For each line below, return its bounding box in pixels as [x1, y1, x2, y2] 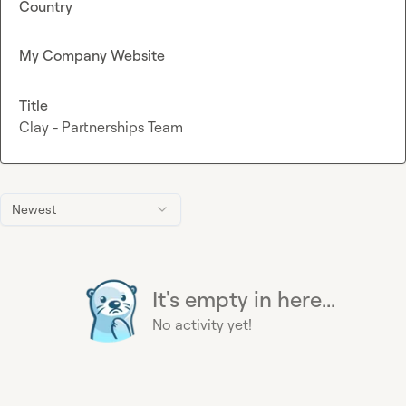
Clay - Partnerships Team [19, 117, 183, 136]
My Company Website [19, 46, 165, 65]
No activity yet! [152, 314, 252, 333]
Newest [12, 200, 56, 217]
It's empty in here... [152, 285, 335, 313]
